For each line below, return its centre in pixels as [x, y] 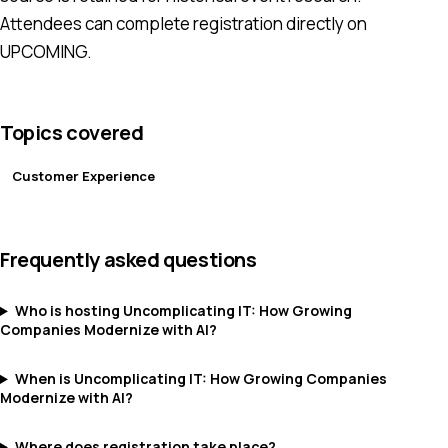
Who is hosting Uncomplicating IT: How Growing [183, 310]
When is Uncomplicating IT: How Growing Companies [200, 378]
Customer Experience [83, 176]
